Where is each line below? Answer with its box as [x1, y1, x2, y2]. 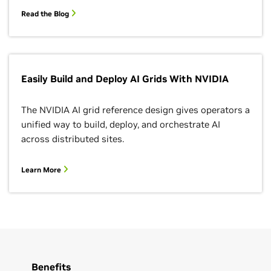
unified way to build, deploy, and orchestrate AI [21, 119, 220, 130]
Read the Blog [21, 9, 71, 18]
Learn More [21, 165, 63, 174]
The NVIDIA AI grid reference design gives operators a [21, 104, 250, 116]
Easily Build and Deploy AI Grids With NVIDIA [21, 73, 229, 85]
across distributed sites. [21, 133, 124, 145]
